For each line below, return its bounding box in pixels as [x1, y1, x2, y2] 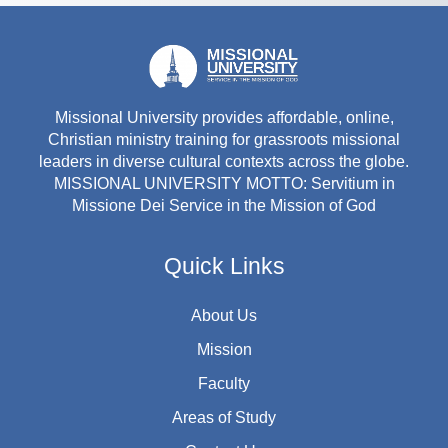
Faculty [198, 375, 250, 393]
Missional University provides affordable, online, [54, 109, 394, 127]
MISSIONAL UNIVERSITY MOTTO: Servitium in [53, 175, 395, 193]
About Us [191, 307, 257, 325]
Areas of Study [172, 409, 276, 427]
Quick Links [163, 253, 285, 280]
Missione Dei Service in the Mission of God [72, 197, 376, 215]
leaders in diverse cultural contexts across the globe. [39, 153, 409, 171]
